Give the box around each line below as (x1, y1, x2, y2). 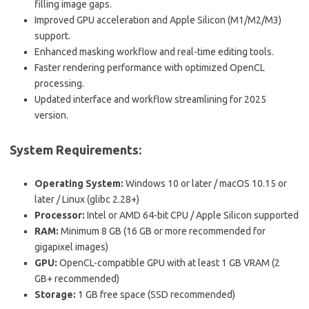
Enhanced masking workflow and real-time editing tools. (34, 46, 274, 57)
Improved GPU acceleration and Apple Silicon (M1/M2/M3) (34, 14, 281, 26)
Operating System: (34, 177, 123, 189)
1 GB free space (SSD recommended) (76, 288, 235, 300)
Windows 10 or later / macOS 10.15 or (123, 177, 287, 189)
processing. (34, 77, 84, 89)
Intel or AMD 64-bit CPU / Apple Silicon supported (85, 209, 299, 221)
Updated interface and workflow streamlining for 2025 (34, 93, 266, 105)
